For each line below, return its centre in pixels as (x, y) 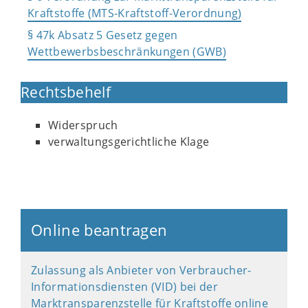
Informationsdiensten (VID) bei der (124, 287)
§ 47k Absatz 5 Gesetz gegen (103, 35)
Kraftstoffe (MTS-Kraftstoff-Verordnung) (135, 13)
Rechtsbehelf (66, 92)
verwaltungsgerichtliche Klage (129, 142)
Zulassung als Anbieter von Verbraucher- (141, 270)
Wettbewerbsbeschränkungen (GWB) (127, 52)
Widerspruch (83, 125)
